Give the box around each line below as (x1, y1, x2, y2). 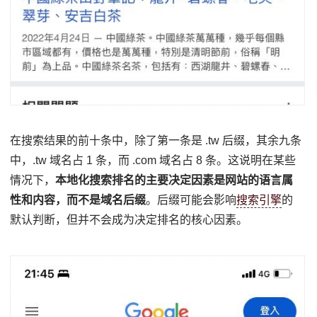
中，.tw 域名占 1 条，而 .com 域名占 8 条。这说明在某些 (10, 154, 296, 166)
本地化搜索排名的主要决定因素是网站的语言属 (55, 173, 294, 186)
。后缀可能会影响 (146, 193, 237, 206)
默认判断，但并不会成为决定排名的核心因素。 (10, 213, 248, 226)
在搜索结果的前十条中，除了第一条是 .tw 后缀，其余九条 (10, 134, 302, 146)
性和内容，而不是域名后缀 (10, 193, 146, 206)
